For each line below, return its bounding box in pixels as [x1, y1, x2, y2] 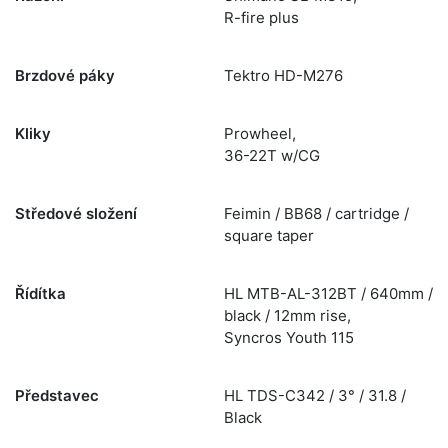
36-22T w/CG [224, 146, 320, 165]
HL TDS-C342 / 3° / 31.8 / [224, 386, 406, 405]
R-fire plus [224, 8, 299, 27]
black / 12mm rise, [224, 306, 351, 325]
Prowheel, [224, 124, 296, 143]
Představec [15, 386, 99, 405]
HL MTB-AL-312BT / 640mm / [224, 284, 433, 303]
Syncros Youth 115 [224, 328, 354, 347]
